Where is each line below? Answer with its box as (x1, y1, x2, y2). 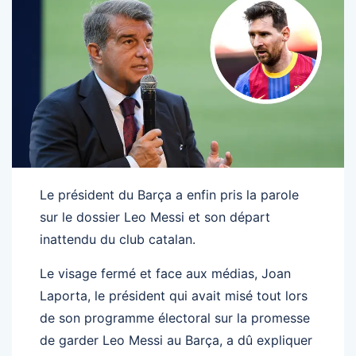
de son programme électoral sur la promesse (40, 309, 310, 326)
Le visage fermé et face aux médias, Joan (40, 265, 291, 281)
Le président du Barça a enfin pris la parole (40, 186, 299, 203)
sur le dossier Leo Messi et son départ (40, 208, 270, 225)
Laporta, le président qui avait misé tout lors (40, 287, 308, 304)
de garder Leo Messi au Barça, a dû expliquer (40, 331, 312, 348)
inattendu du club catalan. (40, 230, 195, 247)
